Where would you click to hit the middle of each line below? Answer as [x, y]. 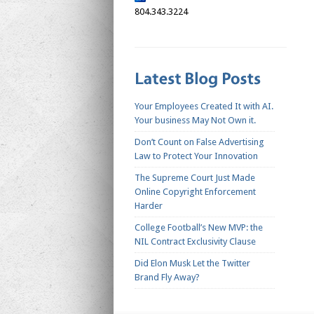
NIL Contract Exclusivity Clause [195, 242]
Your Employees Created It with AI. [204, 107]
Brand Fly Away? [167, 278]
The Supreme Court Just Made [195, 178]
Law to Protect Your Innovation [196, 156]
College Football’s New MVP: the [199, 228]
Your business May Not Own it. [195, 121]
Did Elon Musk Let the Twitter [192, 264]
